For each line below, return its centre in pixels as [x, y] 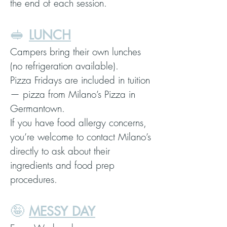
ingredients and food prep [62, 165]
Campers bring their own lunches [75, 52]
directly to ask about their [60, 151]
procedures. [34, 179]
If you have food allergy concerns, [78, 123]
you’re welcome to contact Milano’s [81, 137]
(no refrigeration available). [64, 66]
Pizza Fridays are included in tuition [80, 80]
